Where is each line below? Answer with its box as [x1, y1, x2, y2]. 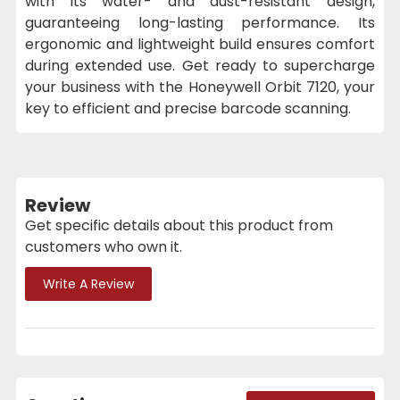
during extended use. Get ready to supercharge [25, 54, 375, 76]
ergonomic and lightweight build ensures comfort [25, 33, 375, 54]
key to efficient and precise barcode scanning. [25, 97, 351, 119]
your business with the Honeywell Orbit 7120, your [25, 76, 375, 97]
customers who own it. [25, 236, 182, 257]
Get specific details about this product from [25, 214, 333, 236]
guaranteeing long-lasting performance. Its [25, 12, 375, 33]
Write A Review [43, 274, 134, 293]
